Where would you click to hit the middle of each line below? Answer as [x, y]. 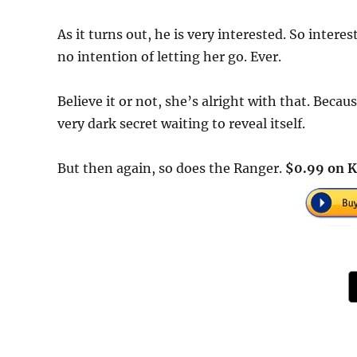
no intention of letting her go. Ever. [169, 57]
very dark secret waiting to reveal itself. [181, 124]
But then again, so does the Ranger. [171, 169]
